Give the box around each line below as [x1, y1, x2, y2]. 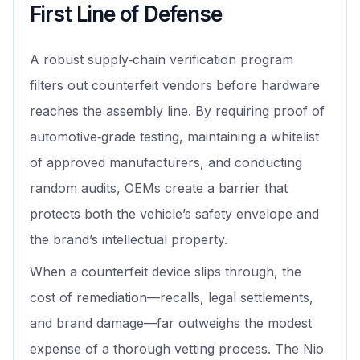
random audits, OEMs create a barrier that [30, 180, 288, 197]
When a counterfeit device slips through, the [30, 264, 301, 280]
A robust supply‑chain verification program [30, 51, 293, 68]
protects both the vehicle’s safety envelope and [30, 206, 319, 223]
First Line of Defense [30, 2, 222, 27]
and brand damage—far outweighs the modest [30, 315, 312, 332]
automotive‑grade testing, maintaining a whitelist [30, 129, 319, 145]
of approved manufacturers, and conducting [30, 154, 302, 171]
